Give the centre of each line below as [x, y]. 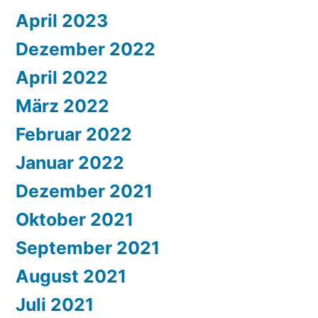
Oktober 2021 [75, 220]
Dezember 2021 [84, 191]
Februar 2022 [74, 135]
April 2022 [62, 78]
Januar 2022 [70, 163]
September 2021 [88, 248]
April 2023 [62, 21]
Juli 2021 [55, 305]
